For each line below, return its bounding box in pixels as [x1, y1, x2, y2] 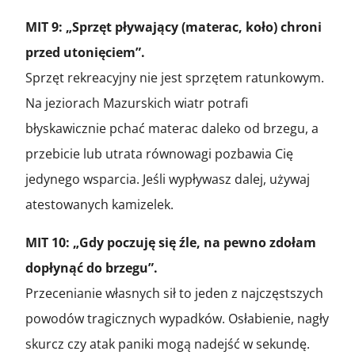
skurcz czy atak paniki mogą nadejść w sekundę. [25, 334, 310, 353]
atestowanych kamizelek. [25, 195, 174, 213]
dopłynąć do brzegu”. [25, 258, 158, 277]
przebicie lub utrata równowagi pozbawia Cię [25, 144, 293, 162]
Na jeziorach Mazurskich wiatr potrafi [25, 94, 248, 112]
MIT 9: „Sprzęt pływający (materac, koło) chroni [25, 17, 322, 36]
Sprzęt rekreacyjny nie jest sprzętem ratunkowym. [25, 68, 324, 86]
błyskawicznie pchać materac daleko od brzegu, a [25, 119, 319, 137]
